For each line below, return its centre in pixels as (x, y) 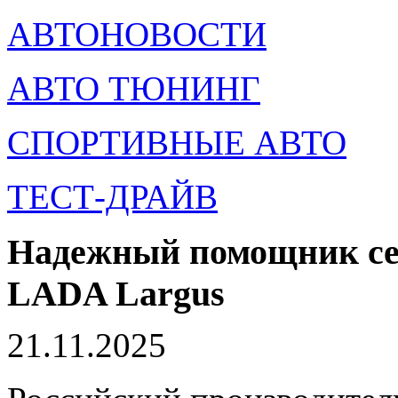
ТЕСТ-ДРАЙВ (112, 197)
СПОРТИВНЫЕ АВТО (177, 143)
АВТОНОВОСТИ (137, 34)
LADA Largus (116, 294)
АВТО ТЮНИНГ (134, 88)
